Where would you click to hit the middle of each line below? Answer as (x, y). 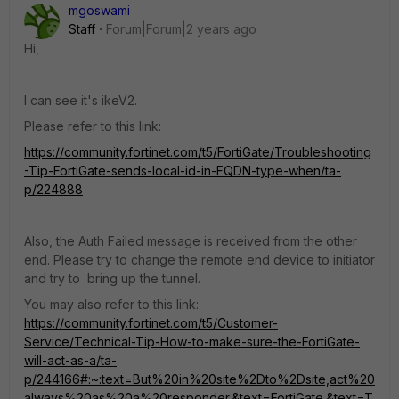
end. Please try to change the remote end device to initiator (199, 260)
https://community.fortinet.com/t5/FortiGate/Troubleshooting (198, 152)
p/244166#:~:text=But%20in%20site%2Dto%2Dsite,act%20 (199, 379)
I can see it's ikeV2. (81, 100)
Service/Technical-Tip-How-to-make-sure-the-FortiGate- (192, 342)
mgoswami (99, 10)
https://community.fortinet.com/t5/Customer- (151, 323)
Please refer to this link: (93, 126)
